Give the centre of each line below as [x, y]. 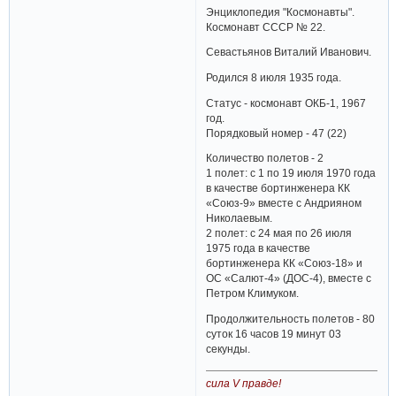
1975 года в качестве [259, 248]
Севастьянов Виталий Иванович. [289, 52]
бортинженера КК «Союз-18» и [285, 263]
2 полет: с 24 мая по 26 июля [279, 233]
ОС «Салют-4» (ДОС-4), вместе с [289, 278]
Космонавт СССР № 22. [266, 27]
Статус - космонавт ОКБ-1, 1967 [286, 103]
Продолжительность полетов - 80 [291, 318]
